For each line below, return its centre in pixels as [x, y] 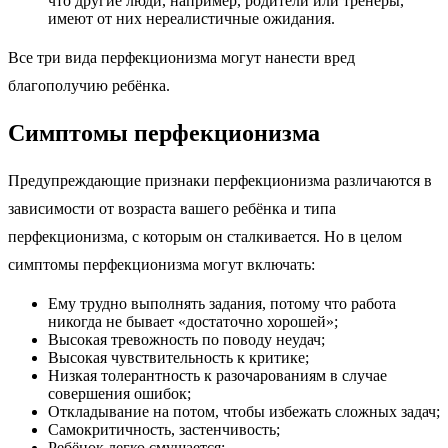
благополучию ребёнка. [89, 85]
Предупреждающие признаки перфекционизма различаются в [220, 180]
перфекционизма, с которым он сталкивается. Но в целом [205, 236]
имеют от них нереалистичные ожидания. [191, 18]
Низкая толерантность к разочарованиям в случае [217, 375]
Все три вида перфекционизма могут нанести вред [181, 57]
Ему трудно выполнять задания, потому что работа [222, 303]
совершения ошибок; [119, 393]
